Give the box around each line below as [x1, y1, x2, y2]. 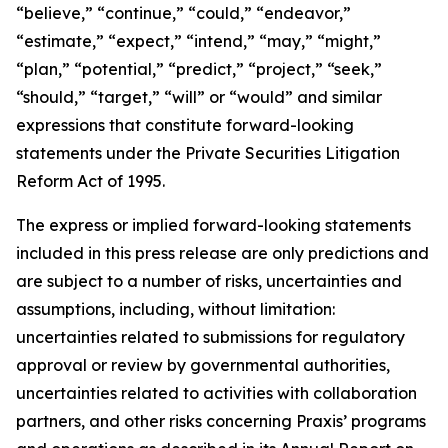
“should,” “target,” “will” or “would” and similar [16, 87, 382, 107]
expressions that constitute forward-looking [16, 115, 354, 135]
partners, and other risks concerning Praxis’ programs [16, 411, 426, 431]
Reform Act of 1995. [16, 171, 165, 191]
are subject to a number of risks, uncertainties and [16, 271, 402, 291]
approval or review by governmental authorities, [16, 355, 390, 375]
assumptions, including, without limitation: [16, 299, 335, 319]
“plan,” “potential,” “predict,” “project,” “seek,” [16, 59, 382, 79]
